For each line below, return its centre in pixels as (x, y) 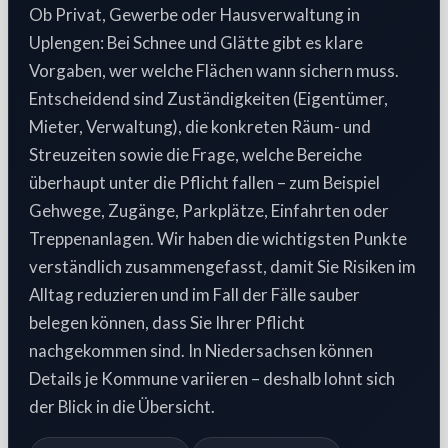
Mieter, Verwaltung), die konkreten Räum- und (200, 126)
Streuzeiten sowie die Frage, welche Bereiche (195, 154)
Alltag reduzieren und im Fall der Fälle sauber (194, 294)
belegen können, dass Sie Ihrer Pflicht (167, 322)
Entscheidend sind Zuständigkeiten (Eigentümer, (208, 98)
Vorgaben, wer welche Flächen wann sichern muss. (214, 70)
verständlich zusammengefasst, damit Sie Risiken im (222, 266)
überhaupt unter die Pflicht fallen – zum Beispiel (204, 182)
